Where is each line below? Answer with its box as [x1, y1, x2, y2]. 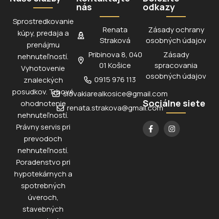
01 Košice [99, 60, 131, 70]
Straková [100, 35, 131, 45]
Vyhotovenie [21, 63, 65, 73]
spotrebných [21, 180, 66, 191]
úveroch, [27, 192, 59, 202]
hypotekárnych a [14, 169, 72, 179]
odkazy [143, 1, 175, 13]
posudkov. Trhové [12, 87, 74, 97]
